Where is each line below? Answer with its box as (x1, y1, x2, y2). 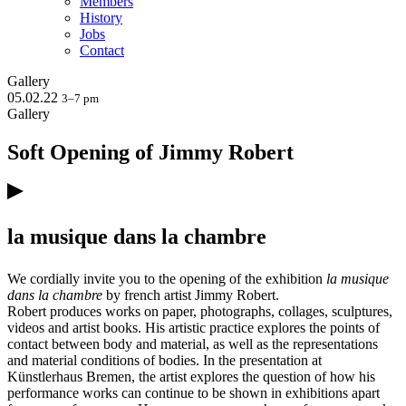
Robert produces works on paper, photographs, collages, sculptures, (7, 303, 392, 319)
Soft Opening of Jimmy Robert (7, 140, 294, 164)
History (80, 10, 122, 25)
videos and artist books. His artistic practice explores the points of (7, 319, 380, 335)
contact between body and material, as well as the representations (7, 335, 378, 352)
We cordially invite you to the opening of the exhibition (7, 270, 326, 286)
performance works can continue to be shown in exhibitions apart (7, 384, 380, 401)
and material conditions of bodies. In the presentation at (7, 352, 322, 368)
